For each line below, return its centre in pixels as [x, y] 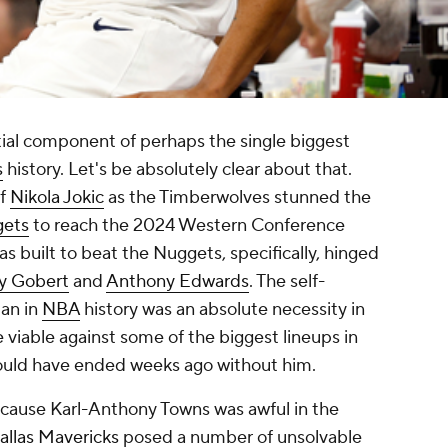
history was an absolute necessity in [222, 310]
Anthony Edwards [177, 282]
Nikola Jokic [57, 198]
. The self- [287, 282]
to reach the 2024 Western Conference [187, 226]
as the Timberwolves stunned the [237, 198]
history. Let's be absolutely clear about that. [177, 170]
